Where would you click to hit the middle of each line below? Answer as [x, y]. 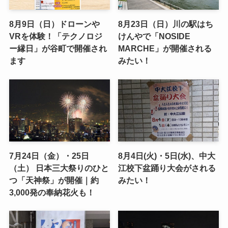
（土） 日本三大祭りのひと [59, 168]
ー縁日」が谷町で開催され [58, 49]
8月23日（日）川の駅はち [166, 24]
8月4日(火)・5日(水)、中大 [167, 156]
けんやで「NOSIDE [154, 36]
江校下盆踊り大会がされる [167, 168]
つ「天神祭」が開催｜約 [54, 180]
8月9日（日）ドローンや [54, 24]
